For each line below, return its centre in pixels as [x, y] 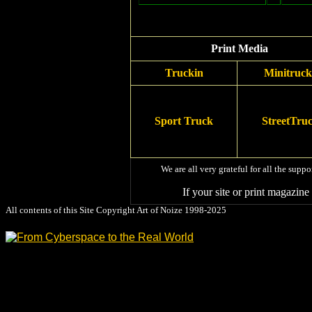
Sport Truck [184, 121]
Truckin [184, 73]
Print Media [239, 48]
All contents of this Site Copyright [71, 210]
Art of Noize [159, 210]
